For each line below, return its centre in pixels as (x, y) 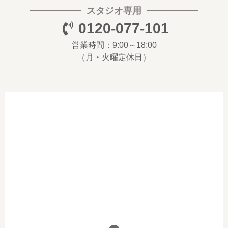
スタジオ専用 (114, 10)
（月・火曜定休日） (114, 57)
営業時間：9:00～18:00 (114, 45)
